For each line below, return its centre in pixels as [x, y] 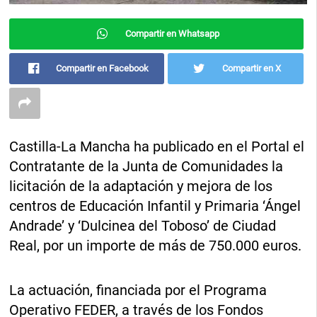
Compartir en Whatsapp [172, 33]
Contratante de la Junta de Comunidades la [146, 166]
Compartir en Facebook [103, 68]
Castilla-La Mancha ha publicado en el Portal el [157, 146]
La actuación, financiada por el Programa [138, 290]
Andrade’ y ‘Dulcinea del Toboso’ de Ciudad [143, 225]
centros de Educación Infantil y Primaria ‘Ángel [155, 206]
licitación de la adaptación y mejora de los [141, 186]
